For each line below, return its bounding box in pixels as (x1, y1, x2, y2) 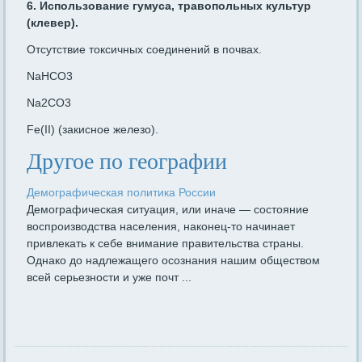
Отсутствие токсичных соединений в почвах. (27, 43, 263, 57)
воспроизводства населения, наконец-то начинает (27, 220, 296, 234)
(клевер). (27, 16, 79, 30)
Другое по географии (27, 149, 228, 175)
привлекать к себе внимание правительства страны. (27, 237, 305, 250)
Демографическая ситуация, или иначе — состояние (27, 203, 309, 217)
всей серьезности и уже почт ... (27, 271, 192, 284)
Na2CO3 (27, 96, 72, 110)
